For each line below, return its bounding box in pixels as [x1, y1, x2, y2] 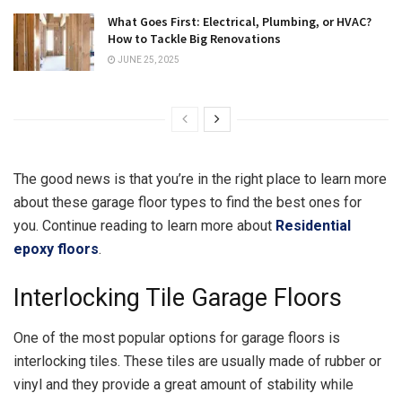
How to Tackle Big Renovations [108, 31, 281, 48]
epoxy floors [13, 240, 99, 258]
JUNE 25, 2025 [116, 55, 179, 66]
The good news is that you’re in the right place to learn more [13, 170, 387, 188]
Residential [275, 217, 351, 235]
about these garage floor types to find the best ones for [13, 194, 362, 212]
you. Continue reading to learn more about [13, 217, 275, 235]
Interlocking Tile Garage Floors [13, 284, 342, 313]
